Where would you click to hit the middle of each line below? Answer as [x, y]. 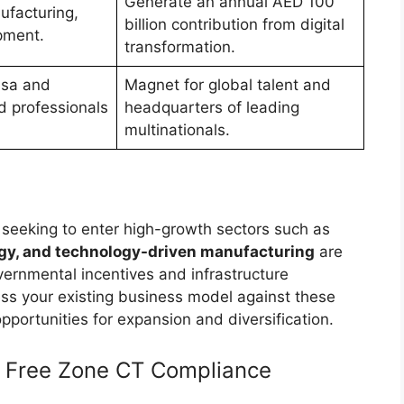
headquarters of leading [212, 108]
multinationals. [177, 130]
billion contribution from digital [234, 25]
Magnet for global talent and [228, 85]
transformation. [180, 47]
